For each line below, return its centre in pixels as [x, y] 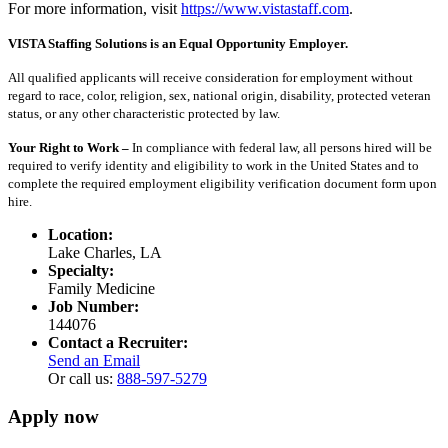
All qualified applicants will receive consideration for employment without [210, 77]
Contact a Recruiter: [118, 342]
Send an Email [94, 360]
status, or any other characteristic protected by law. [144, 113]
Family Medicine [101, 288]
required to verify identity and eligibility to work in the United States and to [213, 165]
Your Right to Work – [70, 147]
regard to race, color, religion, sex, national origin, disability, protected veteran [219, 95]
